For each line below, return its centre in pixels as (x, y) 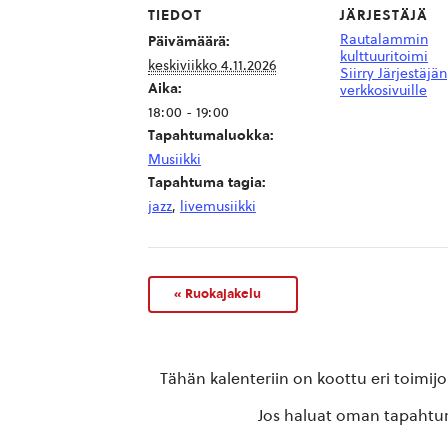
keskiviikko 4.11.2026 (212, 66)
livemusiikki (218, 207)
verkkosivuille (383, 91)
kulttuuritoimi (384, 57)
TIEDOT (175, 16)
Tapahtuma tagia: (207, 183)
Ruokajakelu (221, 293)
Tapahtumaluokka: (211, 136)
